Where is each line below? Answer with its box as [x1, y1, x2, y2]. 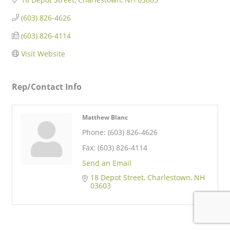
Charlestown [147, 172, 190, 182]
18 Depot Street [90, 172, 144, 182]
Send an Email [82, 158, 131, 168]
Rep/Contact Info [12, 81, 82, 92]
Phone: [82, 127, 106, 137]
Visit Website [21, 48, 65, 59]
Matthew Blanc [82, 113, 128, 121]
